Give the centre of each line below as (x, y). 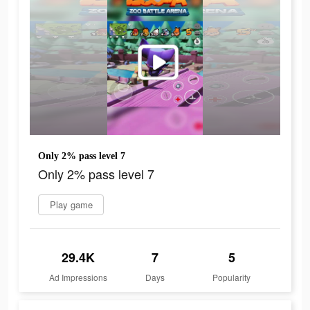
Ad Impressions (79, 277)
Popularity (232, 277)
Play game (71, 205)
